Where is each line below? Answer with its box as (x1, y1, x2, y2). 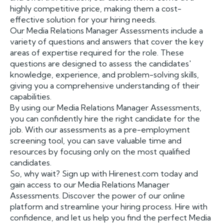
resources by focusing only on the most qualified (10, 146, 190, 156)
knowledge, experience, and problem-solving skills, (10, 69, 199, 79)
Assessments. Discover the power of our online (10, 190, 185, 200)
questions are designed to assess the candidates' (10, 58, 191, 68)
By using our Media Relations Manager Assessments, (10, 102, 201, 112)
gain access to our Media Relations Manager (10, 179, 169, 189)
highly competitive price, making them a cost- (10, 3, 181, 13)
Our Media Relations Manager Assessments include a (10, 25, 203, 35)
